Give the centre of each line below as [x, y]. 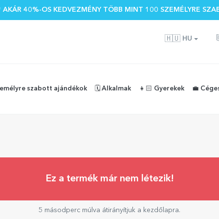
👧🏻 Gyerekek [162, 89]
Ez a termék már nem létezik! [109, 179]
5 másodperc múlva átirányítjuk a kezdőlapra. [109, 210]
